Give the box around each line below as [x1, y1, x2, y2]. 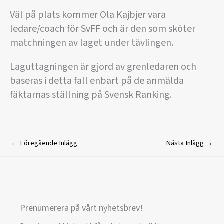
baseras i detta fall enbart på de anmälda [10, 74, 184, 88]
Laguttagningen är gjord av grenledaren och [10, 60, 196, 74]
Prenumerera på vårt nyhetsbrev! [20, 201, 143, 214]
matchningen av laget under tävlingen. [10, 36, 175, 50]
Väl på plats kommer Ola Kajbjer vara [10, 8, 166, 22]
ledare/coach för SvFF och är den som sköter [10, 22, 195, 36]
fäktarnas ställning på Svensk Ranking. [10, 88, 174, 102]
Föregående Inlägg [18, 137, 77, 148]
